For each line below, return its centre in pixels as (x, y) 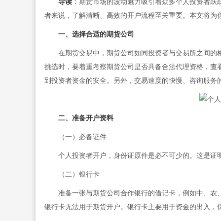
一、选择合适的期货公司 (96, 34)
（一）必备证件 (75, 137)
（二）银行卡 (72, 175)
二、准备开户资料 (86, 118)
